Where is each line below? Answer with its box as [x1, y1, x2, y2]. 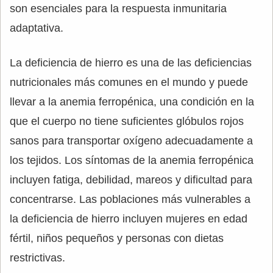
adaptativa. [10, 22, 63, 34]
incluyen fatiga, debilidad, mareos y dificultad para [10, 174, 252, 186]
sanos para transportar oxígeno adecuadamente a [10, 135, 253, 147]
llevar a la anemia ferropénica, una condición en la [10, 96, 254, 108]
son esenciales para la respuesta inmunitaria [10, 2, 227, 15]
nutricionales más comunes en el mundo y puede [10, 76, 248, 88]
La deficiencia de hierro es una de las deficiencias [10, 57, 252, 69]
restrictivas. [10, 252, 65, 264]
